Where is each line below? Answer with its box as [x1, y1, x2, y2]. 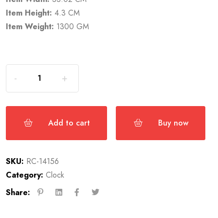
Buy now [158, 117, 189, 128]
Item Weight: [6, 20, 54, 32]
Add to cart [48, 117, 91, 128]
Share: [6, 187, 31, 199]
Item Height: [6, 7, 53, 18]
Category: [6, 169, 44, 181]
